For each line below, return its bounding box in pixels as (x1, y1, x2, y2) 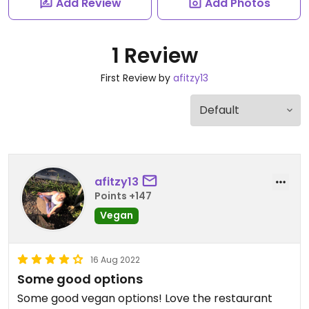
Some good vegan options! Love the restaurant (17, 290, 272, 306)
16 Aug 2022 (90, 254, 140, 266)
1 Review (111, 41, 198, 70)
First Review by (101, 71, 173, 85)
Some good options (17, 270, 143, 288)
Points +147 (94, 188, 152, 203)
